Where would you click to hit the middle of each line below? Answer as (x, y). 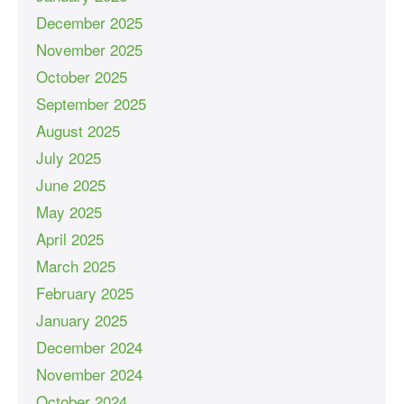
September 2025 (91, 103)
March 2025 (76, 265)
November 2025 (89, 49)
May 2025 (69, 211)
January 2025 (82, 319)
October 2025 (82, 76)
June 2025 (71, 184)
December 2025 (89, 22)
